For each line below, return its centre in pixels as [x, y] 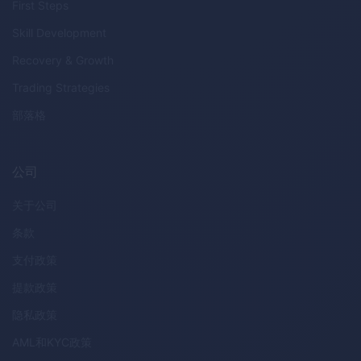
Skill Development [59, 32]
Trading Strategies [61, 87]
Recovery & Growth [63, 60]
